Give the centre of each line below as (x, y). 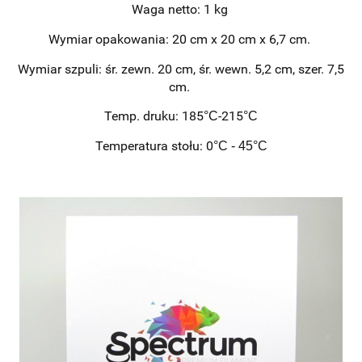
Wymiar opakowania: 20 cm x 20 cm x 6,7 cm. (179, 39)
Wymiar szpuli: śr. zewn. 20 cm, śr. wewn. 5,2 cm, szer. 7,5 (181, 69)
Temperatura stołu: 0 (154, 145)
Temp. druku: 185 (154, 116)
